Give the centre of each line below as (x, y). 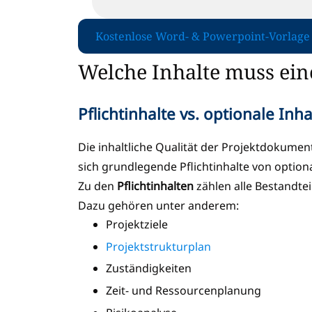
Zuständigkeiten (149, 268)
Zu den (97, 186)
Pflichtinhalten (155, 186)
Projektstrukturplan (158, 246)
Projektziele (137, 224)
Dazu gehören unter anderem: (160, 205)
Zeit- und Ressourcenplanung (184, 291)
